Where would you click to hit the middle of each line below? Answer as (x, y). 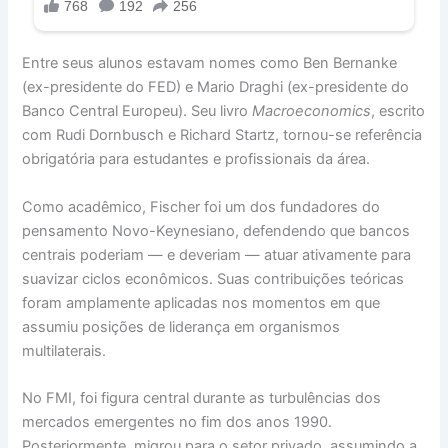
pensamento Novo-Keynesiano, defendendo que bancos (216, 230)
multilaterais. (64, 350)
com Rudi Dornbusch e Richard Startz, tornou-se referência (222, 135)
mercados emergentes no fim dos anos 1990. (177, 422)
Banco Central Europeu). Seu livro (137, 111)
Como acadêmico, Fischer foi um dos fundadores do (201, 206)
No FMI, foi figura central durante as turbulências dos (202, 398)
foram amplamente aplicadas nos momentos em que (201, 302)
